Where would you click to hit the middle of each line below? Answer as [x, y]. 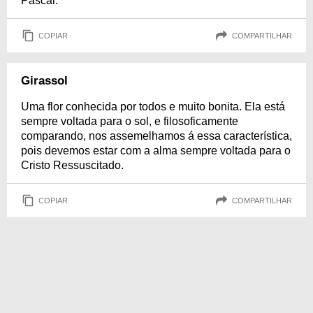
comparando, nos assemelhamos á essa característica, [156, 136]
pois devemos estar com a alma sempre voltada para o [156, 151]
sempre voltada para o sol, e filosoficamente [130, 121]
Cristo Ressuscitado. [72, 165]
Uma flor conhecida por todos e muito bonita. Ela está [153, 107]
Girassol [44, 81]
